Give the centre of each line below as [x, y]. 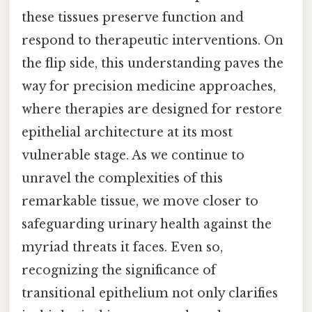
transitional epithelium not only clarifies [150, 293]
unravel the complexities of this [122, 178]
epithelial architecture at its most [127, 132]
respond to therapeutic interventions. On [153, 40]
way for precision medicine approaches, [149, 86]
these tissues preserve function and [133, 17]
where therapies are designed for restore [152, 109]
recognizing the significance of [119, 270]
